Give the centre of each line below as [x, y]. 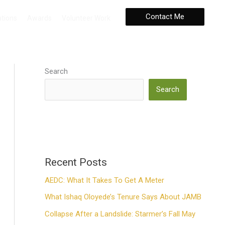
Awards [39, 18]
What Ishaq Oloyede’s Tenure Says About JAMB [123, 197]
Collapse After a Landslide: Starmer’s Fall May [120, 214]
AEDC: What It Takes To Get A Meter [104, 180]
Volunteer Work [86, 18]
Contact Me [165, 17]
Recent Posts [76, 162]
